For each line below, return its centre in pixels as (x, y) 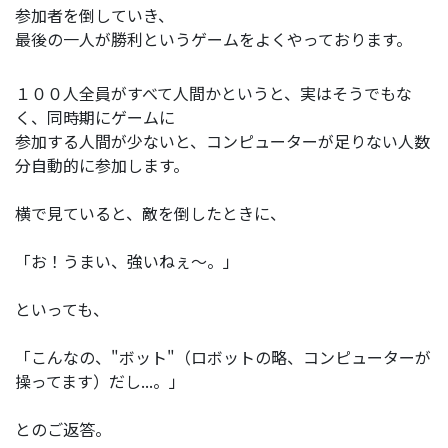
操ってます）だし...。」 (100, 380)
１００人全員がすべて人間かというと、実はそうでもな (213, 92)
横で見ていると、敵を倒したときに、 (150, 212)
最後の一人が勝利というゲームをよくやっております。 (213, 38)
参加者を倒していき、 (94, 14)
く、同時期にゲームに (95, 116)
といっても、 (62, 308)
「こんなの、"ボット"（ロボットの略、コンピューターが (223, 356)
